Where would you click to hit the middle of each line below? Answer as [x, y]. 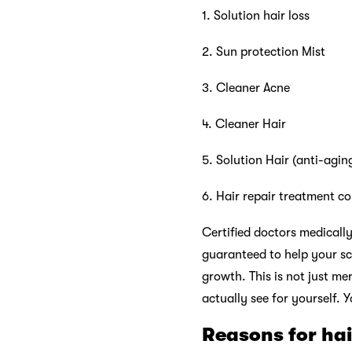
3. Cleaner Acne [246, 88]
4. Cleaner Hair [244, 124]
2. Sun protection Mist [264, 51]
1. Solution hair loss [256, 15]
